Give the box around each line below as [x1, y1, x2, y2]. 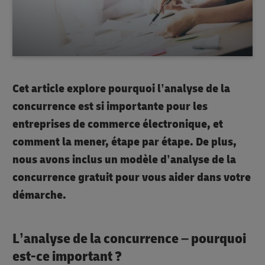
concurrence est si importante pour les [12, 98, 208, 114]
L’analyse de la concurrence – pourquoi [12, 230, 246, 247]
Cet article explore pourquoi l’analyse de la [12, 80, 230, 96]
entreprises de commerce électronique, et [12, 116, 223, 131]
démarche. [12, 187, 66, 202]
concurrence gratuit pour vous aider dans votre [12, 169, 251, 185]
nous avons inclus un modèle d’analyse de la [12, 151, 236, 167]
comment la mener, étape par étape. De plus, [12, 134, 237, 149]
